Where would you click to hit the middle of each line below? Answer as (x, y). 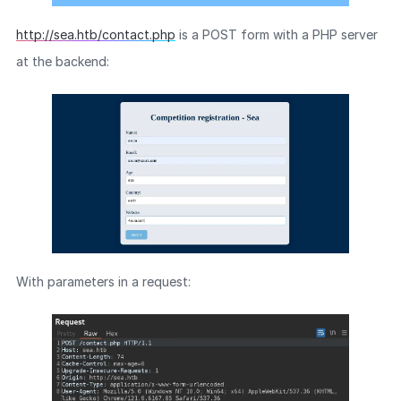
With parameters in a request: (103, 281)
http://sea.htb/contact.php (95, 34)
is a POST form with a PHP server (276, 34)
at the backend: (62, 61)
